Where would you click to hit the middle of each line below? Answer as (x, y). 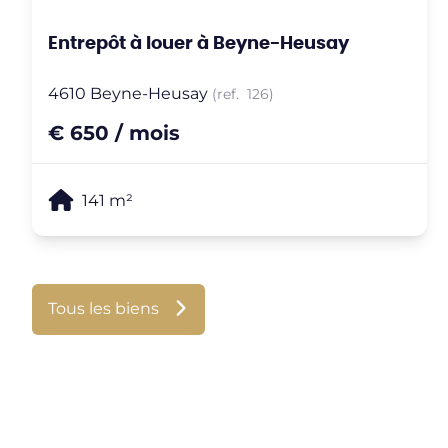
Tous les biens (103, 307)
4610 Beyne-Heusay (128, 92)
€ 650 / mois (114, 131)
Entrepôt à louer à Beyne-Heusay (198, 42)
